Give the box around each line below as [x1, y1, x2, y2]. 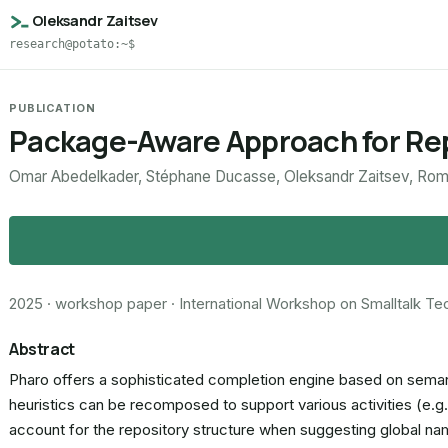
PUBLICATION [9, 101, 96, 115]
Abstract [9, 338, 75, 361]
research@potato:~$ [9, 37, 135, 52]
